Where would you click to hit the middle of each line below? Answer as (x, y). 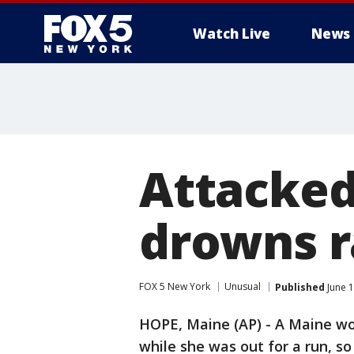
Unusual (243, 286)
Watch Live (232, 34)
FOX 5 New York (175, 286)
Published (300, 287)
